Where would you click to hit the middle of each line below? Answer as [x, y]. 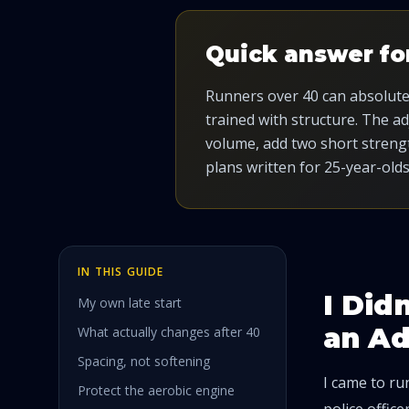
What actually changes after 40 [169, 332]
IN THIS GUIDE [121, 272]
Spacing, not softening [144, 361]
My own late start [130, 303]
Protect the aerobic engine [156, 390]
